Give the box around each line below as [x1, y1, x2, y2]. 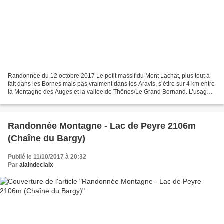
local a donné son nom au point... [8, 96, 98, 103]
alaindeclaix [19, 161, 53, 168]
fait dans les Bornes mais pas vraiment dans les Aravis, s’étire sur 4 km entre [8, 80, 215, 87]
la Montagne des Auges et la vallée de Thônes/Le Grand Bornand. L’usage [8, 88, 210, 95]
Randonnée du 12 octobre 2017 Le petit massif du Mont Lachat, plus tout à [8, 72, 210, 79]
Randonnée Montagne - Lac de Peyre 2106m [8, 120, 196, 131]
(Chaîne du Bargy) [8, 133, 85, 143]
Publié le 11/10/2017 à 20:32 [8, 153, 86, 160]
